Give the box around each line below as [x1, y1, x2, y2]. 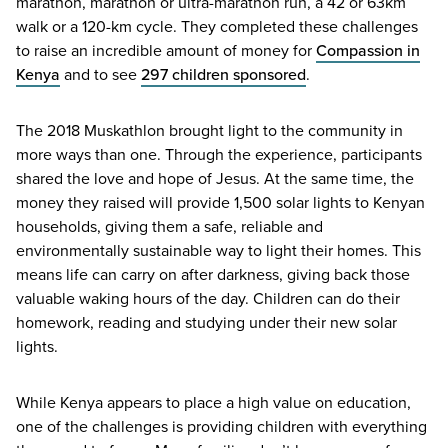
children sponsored [168, 62, 306, 85]
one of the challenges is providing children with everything [16, 414, 427, 437]
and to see [60, 62, 141, 85]
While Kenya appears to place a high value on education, [16, 390, 411, 413]
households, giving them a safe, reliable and [16, 214, 323, 237]
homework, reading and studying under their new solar [16, 310, 397, 333]
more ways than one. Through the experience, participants [16, 142, 422, 165]
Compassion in [316, 38, 420, 61]
